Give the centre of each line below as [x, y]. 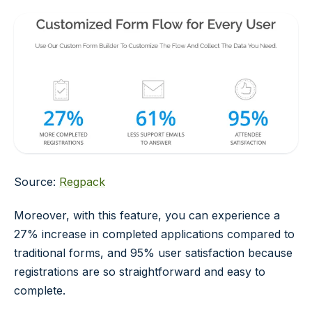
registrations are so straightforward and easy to [140, 272]
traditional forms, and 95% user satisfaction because [153, 253]
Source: [37, 182]
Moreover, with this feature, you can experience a [147, 216]
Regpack [82, 182]
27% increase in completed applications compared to [154, 234]
